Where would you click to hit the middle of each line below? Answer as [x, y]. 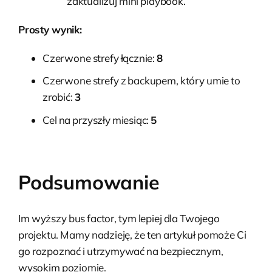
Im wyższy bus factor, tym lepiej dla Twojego [119, 218]
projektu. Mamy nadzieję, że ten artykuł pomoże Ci [132, 234]
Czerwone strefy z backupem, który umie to [141, 81]
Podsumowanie [89, 182]
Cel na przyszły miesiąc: [97, 120]
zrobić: [59, 97]
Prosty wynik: [50, 30]
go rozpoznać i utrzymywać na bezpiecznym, [121, 251]
